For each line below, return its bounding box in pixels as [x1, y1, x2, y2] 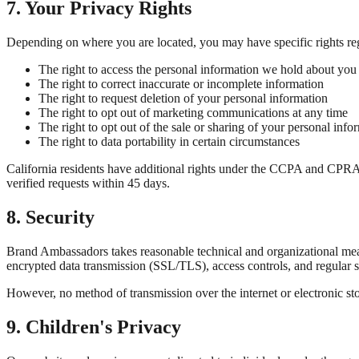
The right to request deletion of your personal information [38, 91, 328, 105]
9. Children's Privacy [6, 316, 181, 337]
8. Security [6, 206, 95, 228]
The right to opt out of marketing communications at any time [38, 105, 348, 119]
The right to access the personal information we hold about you [38, 62, 357, 76]
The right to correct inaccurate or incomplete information [38, 76, 324, 91]
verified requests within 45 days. [6, 175, 170, 190]
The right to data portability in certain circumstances [38, 134, 300, 148]
